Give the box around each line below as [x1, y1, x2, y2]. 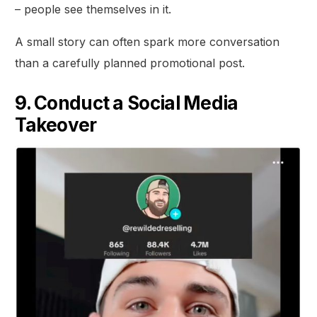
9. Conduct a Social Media [15, 91, 238, 114]
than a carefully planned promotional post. [15, 55, 246, 70]
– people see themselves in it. [15, 1, 172, 16]
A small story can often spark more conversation [15, 34, 280, 49]
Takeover [15, 113, 97, 136]
